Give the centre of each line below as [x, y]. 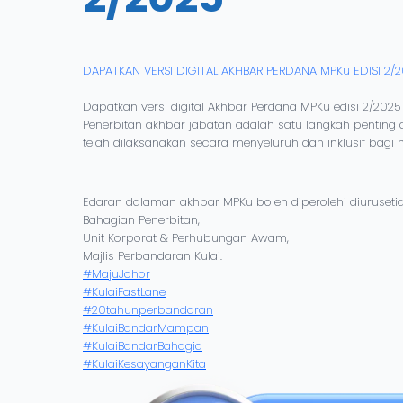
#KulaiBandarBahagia [143, 345]
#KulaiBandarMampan [146, 327]
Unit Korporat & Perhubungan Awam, [188, 237]
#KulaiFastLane [124, 291]
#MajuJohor [116, 273]
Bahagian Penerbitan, [141, 219]
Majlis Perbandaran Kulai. [152, 255]
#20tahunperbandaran [148, 309]
